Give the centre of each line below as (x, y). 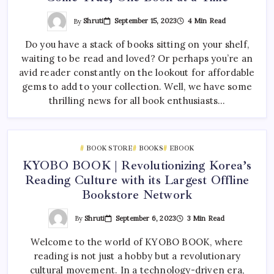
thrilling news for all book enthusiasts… (137, 100)
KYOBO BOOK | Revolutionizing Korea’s (137, 166)
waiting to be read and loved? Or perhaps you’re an (137, 58)
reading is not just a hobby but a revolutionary (137, 256)
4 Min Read (206, 21)
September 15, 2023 (146, 21)
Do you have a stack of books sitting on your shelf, (137, 44)
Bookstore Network (137, 195)
